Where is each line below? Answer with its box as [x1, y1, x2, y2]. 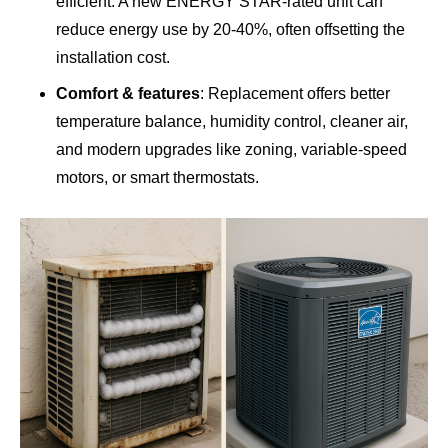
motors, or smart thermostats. [56, 168, 259, 186]
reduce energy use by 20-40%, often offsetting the [56, 20, 405, 38]
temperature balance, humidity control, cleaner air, [56, 112, 408, 130]
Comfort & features [56, 84, 200, 102]
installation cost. [56, 48, 170, 66]
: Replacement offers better [200, 84, 390, 102]
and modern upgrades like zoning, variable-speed [56, 140, 407, 158]
